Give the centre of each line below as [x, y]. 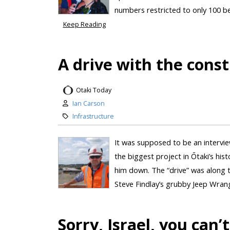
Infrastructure [93, 117]
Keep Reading [84, 24]
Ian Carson [88, 104]
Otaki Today [93, 90]
